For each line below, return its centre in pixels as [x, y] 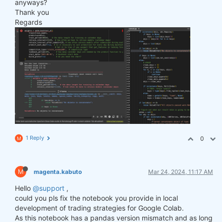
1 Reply [35, 138]
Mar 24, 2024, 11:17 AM [181, 171]
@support [49, 188]
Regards [28, 22]
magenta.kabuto [58, 171]
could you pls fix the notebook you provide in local [96, 198]
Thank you [32, 12]
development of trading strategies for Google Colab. [99, 208]
